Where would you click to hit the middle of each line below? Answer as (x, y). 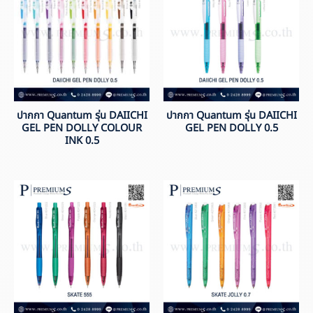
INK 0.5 (82, 141)
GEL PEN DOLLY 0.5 (231, 129)
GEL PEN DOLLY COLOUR (82, 129)
